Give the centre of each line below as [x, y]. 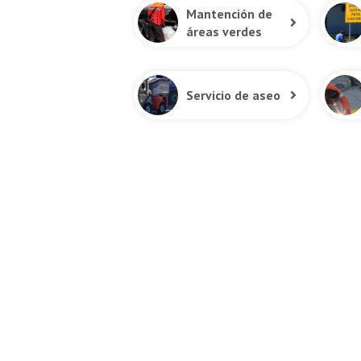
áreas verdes [224, 31]
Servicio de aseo [234, 95]
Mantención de [230, 13]
